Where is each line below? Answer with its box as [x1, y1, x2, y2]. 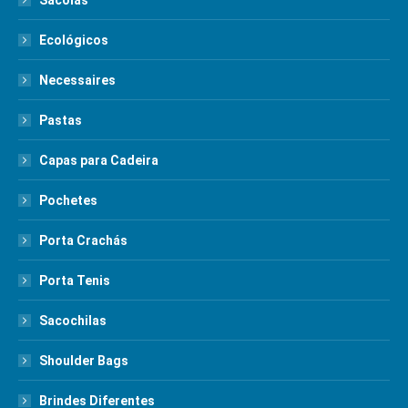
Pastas [39, 113, 82, 127]
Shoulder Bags [39, 353, 128, 368]
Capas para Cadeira [39, 153, 158, 168]
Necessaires [39, 73, 116, 87]
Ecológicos [39, 33, 108, 47]
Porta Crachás [39, 233, 127, 248]
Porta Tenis [39, 273, 110, 288]
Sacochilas [39, 313, 107, 328]
